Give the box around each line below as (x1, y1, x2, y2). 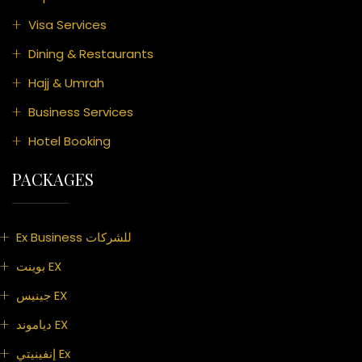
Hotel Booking (28, 133, 111, 150)
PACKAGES (12, 168, 94, 191)
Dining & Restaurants (28, 45, 154, 63)
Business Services (28, 103, 133, 121)
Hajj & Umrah (28, 74, 104, 92)
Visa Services (28, 16, 107, 34)
